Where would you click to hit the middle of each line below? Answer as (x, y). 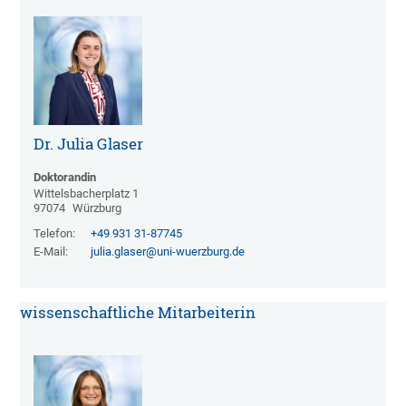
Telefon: (55, 234)
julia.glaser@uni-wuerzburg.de (168, 252)
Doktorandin (65, 178)
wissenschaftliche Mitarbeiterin (138, 313)
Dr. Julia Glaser (89, 144)
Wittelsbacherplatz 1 (87, 194)
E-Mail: (51, 252)
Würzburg (97, 208)
